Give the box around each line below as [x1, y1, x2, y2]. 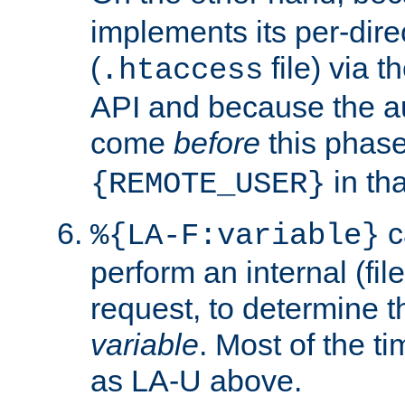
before [174, 125, 260, 160]
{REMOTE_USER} [90, 166, 325, 202]
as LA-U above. [90, 363, 302, 398]
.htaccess [100, 52, 263, 88]
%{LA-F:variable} [90, 218, 380, 253]
